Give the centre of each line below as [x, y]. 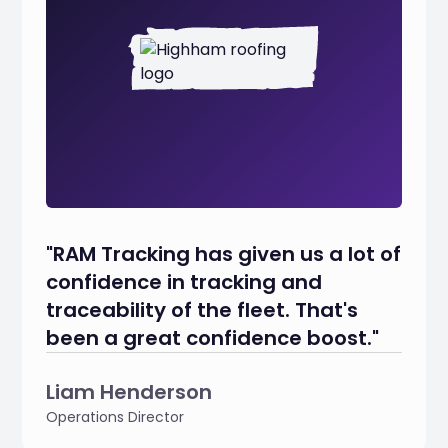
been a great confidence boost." [213, 338]
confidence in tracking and [184, 282]
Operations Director [115, 417]
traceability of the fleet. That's [202, 310]
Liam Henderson [129, 392]
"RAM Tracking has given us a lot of [224, 254]
